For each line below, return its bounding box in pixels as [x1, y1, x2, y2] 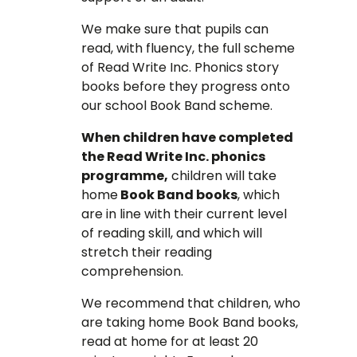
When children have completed [81, 128, 294, 147]
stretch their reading [81, 243, 213, 262]
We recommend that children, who [81, 294, 301, 313]
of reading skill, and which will [81, 224, 263, 243]
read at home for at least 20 [81, 332, 259, 351]
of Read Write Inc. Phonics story [81, 58, 280, 77]
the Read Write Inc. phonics [81, 147, 266, 167]
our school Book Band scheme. [81, 96, 273, 116]
